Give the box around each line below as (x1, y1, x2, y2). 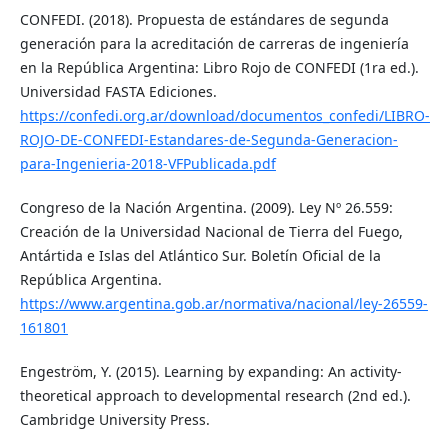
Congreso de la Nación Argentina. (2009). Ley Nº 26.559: (19, 198, 393, 218)
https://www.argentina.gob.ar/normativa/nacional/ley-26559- (19, 294, 428, 314)
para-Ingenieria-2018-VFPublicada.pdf (19, 154, 276, 174)
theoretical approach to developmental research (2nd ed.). (19, 386, 411, 406)
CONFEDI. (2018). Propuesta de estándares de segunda (19, 10, 389, 30)
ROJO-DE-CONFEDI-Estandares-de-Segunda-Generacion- (19, 130, 398, 150)
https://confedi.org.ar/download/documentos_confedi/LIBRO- (19, 106, 430, 126)
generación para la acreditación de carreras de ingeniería (19, 34, 409, 54)
